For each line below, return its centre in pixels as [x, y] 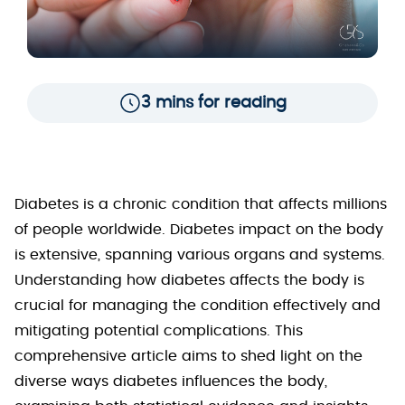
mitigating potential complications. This [159, 331]
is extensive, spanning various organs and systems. [200, 255]
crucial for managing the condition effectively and [198, 306]
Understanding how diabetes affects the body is [189, 280]
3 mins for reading [213, 103]
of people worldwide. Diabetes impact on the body [199, 230]
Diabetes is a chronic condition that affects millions [201, 204]
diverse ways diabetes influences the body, [171, 381]
